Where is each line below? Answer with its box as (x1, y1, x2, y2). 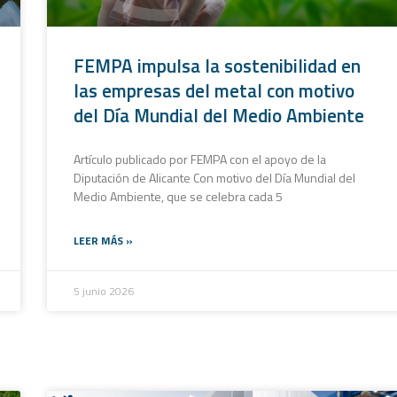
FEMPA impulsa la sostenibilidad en (73, 51, 361, 80)
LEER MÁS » (73, 231, 133, 249)
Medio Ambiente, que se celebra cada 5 (73, 186, 283, 206)
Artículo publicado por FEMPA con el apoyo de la (73, 149, 326, 168)
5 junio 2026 (73, 282, 134, 300)
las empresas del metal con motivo (73, 75, 354, 105)
